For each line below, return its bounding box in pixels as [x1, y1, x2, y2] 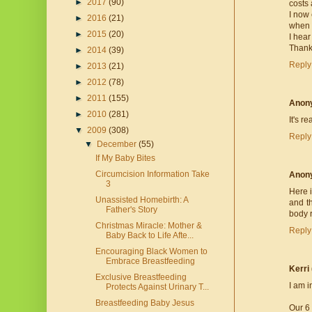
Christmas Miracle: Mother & [95, 221, 202, 231]
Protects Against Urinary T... [105, 282, 209, 292]
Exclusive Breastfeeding [95, 272, 187, 283]
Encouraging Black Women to [95, 247, 208, 257]
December [97, 139, 139, 150]
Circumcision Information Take [95, 169, 210, 180]
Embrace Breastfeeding [105, 256, 195, 267]
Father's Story [105, 205, 157, 215]
